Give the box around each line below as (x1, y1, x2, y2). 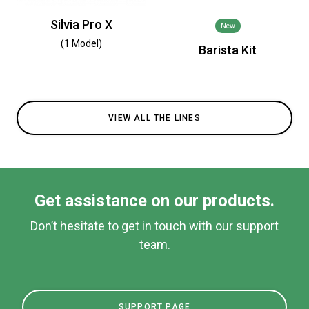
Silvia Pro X (50, 17, 112, 32)
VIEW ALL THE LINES (108, 113, 201, 123)
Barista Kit (199, 43, 257, 57)
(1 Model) (61, 38, 102, 49)
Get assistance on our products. (34, 191, 275, 210)
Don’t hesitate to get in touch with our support (30, 219, 279, 233)
